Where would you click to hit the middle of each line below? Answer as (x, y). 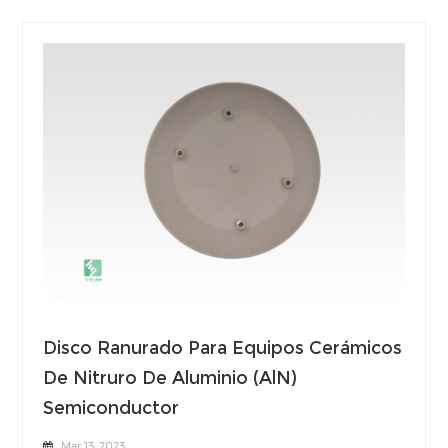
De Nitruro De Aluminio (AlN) (170, 378)
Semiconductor (111, 408)
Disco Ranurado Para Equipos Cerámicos (223, 348)
